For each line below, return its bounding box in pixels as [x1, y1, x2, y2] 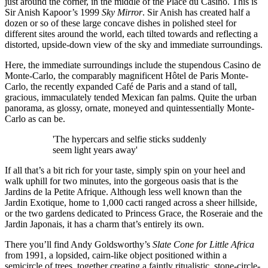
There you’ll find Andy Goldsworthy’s [5, 239, 153, 249]
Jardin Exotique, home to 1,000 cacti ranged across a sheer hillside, [5, 197, 257, 208]
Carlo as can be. [5, 113, 65, 124]
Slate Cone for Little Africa [153, 239, 254, 249]
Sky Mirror [102, 7, 142, 17]
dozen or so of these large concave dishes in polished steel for [5, 17, 236, 28]
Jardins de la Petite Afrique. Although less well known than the [5, 186, 242, 197]
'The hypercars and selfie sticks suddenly [53, 133, 206, 144]
